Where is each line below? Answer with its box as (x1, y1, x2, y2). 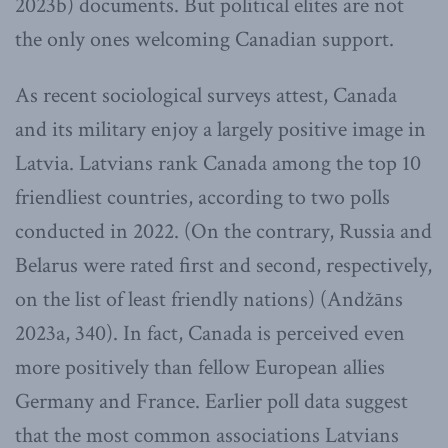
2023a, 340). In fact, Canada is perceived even (15, 319, 405, 349)
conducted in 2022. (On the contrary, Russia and (15, 217, 432, 247)
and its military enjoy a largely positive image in (15, 115, 426, 145)
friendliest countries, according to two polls (15, 183, 390, 213)
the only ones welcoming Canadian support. (15, 25, 394, 55)
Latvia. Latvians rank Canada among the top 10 (15, 149, 421, 179)
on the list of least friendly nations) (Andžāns (15, 285, 403, 315)
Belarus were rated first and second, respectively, (15, 251, 432, 281)
